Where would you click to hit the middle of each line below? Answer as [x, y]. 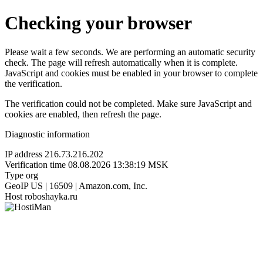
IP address [23, 154]
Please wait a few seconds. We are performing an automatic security [130, 52]
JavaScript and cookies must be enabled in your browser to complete [131, 73]
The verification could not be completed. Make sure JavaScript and [128, 103]
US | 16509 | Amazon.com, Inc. [89, 186]
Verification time [35, 164]
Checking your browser [98, 23]
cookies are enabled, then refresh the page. [83, 114]
